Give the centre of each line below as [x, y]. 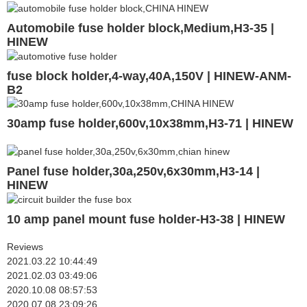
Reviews [25, 246]
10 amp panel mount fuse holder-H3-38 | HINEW [146, 219]
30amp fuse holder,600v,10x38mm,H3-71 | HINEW [150, 124]
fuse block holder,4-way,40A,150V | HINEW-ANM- [149, 76]
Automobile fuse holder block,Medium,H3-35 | [140, 28]
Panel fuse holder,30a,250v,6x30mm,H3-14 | [133, 172]
